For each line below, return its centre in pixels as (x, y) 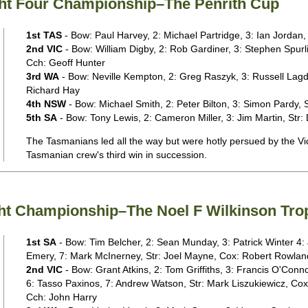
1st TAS (44, 35)
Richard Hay (53, 90)
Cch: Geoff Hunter (65, 63)
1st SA (41, 242)
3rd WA (42, 76)
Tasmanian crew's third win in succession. (116, 155)
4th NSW (46, 104)
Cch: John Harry (61, 297)
